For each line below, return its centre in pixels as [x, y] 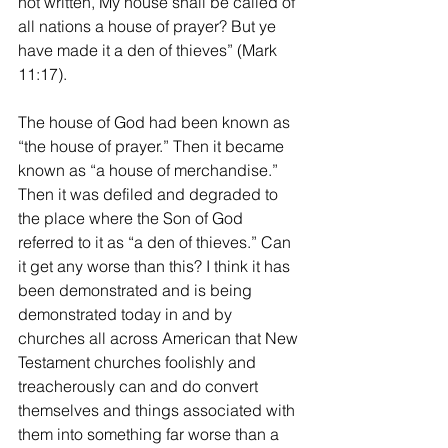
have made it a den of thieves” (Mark [149, 49]
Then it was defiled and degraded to [150, 193]
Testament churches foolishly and [139, 361]
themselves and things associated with [158, 409]
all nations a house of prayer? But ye [149, 25]
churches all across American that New [160, 337]
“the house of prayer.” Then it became [153, 145]
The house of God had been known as [156, 121]
